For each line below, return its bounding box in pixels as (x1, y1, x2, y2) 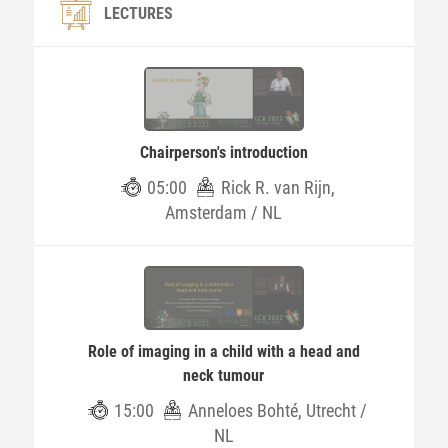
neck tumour (183, 366, 265, 385)
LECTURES (103, 4, 173, 23)
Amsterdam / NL (165, 202, 283, 223)
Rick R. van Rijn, (220, 177, 335, 198)
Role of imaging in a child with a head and (87, 342, 360, 361)
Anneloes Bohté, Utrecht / (188, 400, 368, 421)
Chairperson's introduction (139, 143, 308, 162)
